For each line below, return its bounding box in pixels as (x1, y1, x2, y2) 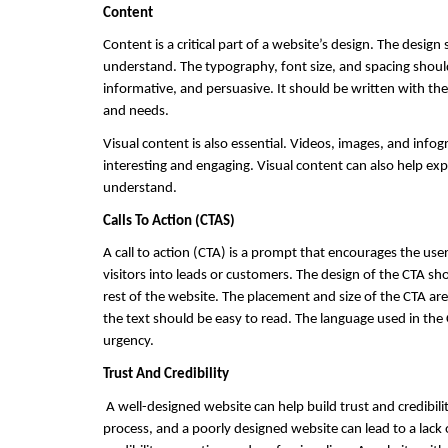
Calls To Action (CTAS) (103, 213, 238, 229)
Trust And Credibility (103, 366, 229, 382)
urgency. (103, 334, 154, 350)
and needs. (103, 104, 169, 120)
